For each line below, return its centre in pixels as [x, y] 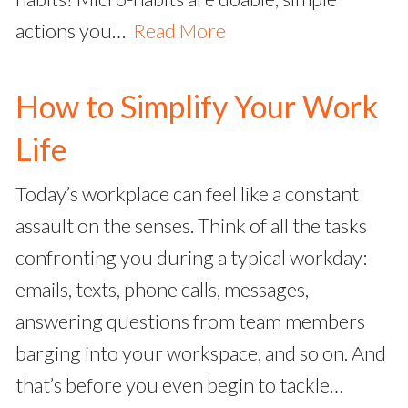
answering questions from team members [190, 321]
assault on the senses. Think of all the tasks [191, 226]
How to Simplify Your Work [197, 107]
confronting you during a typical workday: [191, 258]
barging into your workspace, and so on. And [201, 353]
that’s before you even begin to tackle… [179, 385]
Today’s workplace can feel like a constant [187, 194]
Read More [179, 31]
